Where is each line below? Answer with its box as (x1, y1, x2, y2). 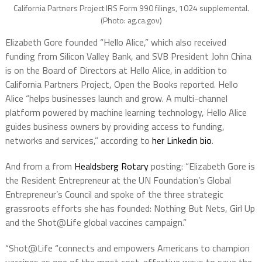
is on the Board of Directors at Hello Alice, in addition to (5, 63, 227, 78)
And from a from (5, 159, 74, 174)
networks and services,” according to (5, 133, 152, 148)
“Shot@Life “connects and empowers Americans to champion (5, 241, 250, 256)
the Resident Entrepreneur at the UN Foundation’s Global (5, 173, 231, 188)
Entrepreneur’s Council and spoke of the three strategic (5, 187, 223, 202)
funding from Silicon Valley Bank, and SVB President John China (5, 49, 251, 64)
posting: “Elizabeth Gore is (148, 159, 255, 174)
